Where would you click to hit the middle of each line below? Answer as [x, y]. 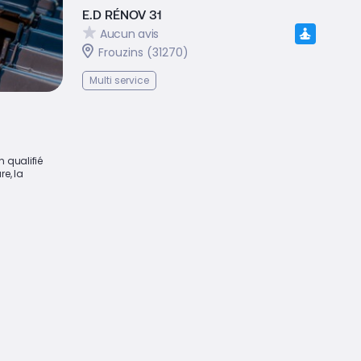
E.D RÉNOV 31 [122, 14]
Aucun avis [130, 33]
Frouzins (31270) [143, 52]
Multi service [119, 80]
